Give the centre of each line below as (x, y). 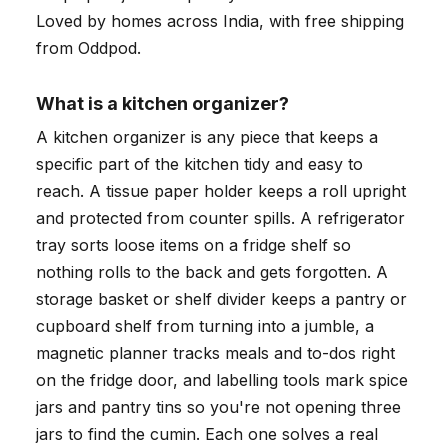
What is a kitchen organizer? (162, 104)
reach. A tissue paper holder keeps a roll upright (221, 191)
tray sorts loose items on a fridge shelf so (193, 245)
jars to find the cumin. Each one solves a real (207, 434)
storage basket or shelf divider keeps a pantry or (221, 299)
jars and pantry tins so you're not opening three (218, 407)
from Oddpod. (88, 48)
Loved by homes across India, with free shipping (220, 21)
